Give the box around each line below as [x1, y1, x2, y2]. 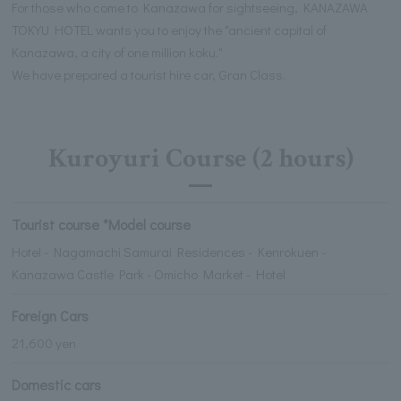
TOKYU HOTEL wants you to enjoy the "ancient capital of [12, 20, 328, 38]
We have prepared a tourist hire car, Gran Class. [12, 64, 286, 83]
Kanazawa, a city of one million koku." [12, 42, 224, 61]
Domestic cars [12, 374, 102, 394]
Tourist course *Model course [12, 215, 192, 235]
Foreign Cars [12, 306, 90, 326]
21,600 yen [12, 334, 77, 353]
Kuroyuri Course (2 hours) [47, 141, 354, 176]
